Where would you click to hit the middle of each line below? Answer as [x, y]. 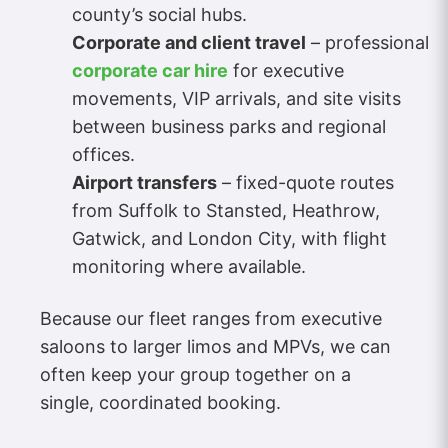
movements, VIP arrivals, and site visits [236, 98]
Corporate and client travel [189, 42]
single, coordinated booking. [160, 402]
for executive [286, 70]
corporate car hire [150, 70]
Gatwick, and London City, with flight [229, 238]
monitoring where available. [189, 266]
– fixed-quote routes [305, 182]
